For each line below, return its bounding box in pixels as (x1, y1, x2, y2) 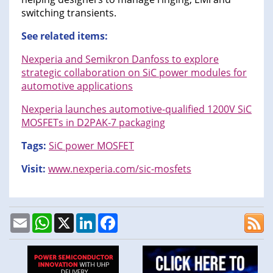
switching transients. (21, 5, 116, 19)
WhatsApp (52, 211, 99, 225)
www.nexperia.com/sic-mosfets (48, 161, 191, 175)
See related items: (21, 29, 108, 43)
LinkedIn (96, 211, 134, 225)
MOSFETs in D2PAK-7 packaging (21, 115, 165, 129)
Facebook (118, 211, 161, 225)
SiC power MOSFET (49, 138, 134, 152)
